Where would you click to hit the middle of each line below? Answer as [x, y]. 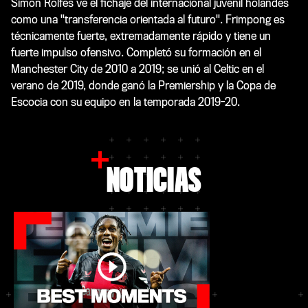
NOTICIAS [154, 181]
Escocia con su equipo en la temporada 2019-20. [125, 102]
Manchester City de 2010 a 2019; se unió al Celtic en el [137, 69]
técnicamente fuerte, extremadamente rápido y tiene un [141, 36]
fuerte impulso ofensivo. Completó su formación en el [136, 52]
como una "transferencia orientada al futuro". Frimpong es [148, 19]
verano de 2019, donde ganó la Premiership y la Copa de [143, 85]
